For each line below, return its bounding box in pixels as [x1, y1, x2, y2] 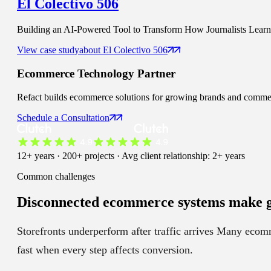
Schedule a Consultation [17, 112, 109, 123]
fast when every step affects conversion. [17, 244, 193, 256]
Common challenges [17, 171, 95, 181]
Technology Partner [74, 67, 175, 80]
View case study [17, 45, 79, 56]
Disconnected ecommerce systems [17, 194, 225, 210]
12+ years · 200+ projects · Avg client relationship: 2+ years [17, 150, 245, 161]
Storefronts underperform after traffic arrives [17, 225, 214, 238]
